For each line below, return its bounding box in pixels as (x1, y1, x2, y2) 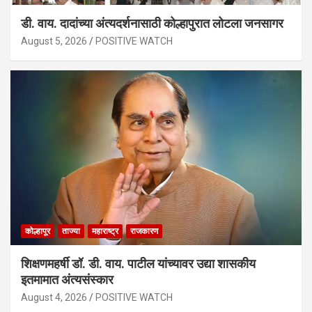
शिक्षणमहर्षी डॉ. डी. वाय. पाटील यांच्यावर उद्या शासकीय (21, 256, 256, 272)
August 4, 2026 (21, 292, 87, 304)
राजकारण (130, 226, 158, 237)
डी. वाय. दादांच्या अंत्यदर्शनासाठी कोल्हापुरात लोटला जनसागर (21, 16, 283, 31)
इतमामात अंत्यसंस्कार (21, 272, 116, 288)
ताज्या (62, 226, 80, 237)
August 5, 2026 (21, 36, 87, 47)
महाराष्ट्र (92, 226, 118, 237)
